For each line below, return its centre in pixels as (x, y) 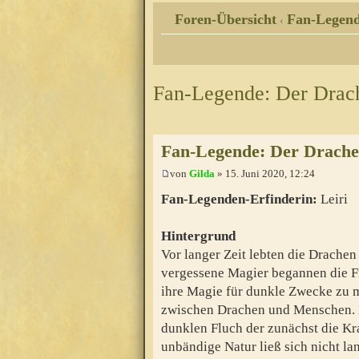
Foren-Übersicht (226, 20)
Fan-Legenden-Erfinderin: (239, 199)
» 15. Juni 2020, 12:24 (265, 174)
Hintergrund (198, 236)
